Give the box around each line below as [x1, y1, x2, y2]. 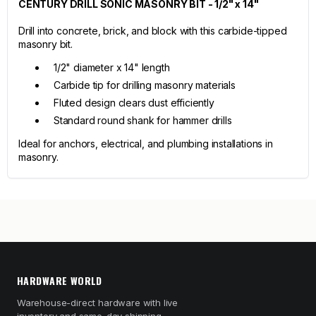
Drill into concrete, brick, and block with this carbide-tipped [18, 25, 287, 37]
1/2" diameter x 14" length [54, 61, 170, 73]
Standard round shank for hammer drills [54, 114, 232, 126]
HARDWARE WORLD [17, 273, 102, 288]
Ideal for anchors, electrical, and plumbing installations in [18, 138, 273, 150]
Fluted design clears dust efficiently [54, 97, 214, 109]
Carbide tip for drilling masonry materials [54, 79, 236, 91]
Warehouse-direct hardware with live [17, 297, 178, 308]
